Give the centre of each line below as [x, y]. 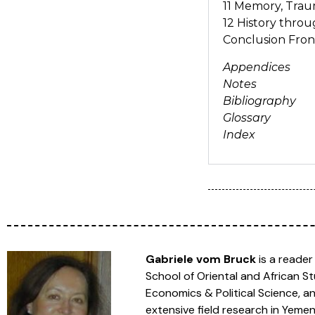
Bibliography [261, 101]
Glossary [248, 117]
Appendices [258, 67]
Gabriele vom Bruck [200, 259]
